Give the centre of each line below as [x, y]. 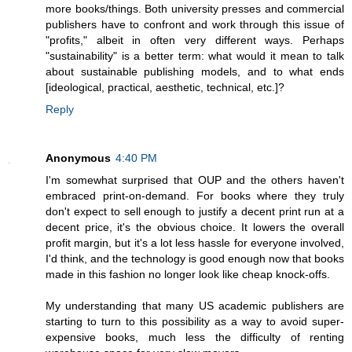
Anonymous [78, 158]
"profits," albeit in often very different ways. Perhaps [195, 40]
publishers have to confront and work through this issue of [195, 25]
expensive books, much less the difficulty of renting [195, 337]
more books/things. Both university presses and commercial [195, 9]
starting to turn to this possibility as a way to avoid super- [195, 322]
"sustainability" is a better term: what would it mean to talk [195, 56]
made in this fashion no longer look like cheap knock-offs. [188, 275]
